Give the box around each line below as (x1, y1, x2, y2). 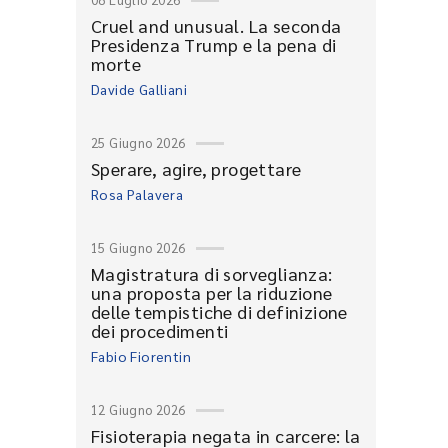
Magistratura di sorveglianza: (91, 262, 333, 285)
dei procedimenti (91, 319, 229, 342)
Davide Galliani (91, 80, 187, 98)
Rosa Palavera (91, 185, 184, 203)
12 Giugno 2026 (91, 401, 186, 418)
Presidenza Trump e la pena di (91, 33, 337, 56)
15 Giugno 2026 (91, 239, 186, 256)
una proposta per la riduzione (91, 281, 333, 304)
